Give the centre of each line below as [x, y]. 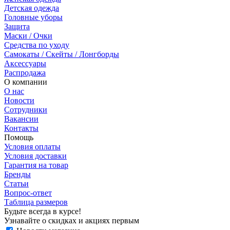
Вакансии [21, 119]
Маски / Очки [28, 36]
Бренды [17, 175]
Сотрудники [26, 110]
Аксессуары [25, 64]
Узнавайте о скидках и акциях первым [72, 221]
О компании [26, 82]
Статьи [16, 184]
